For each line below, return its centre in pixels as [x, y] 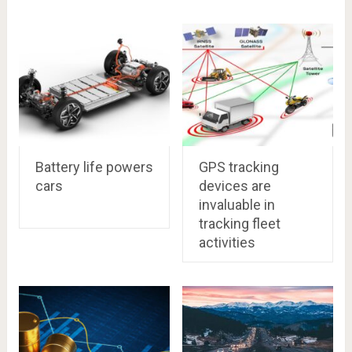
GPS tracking [238, 167]
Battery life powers [94, 167]
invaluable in [236, 204]
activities [227, 242]
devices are [235, 185]
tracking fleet [239, 223]
